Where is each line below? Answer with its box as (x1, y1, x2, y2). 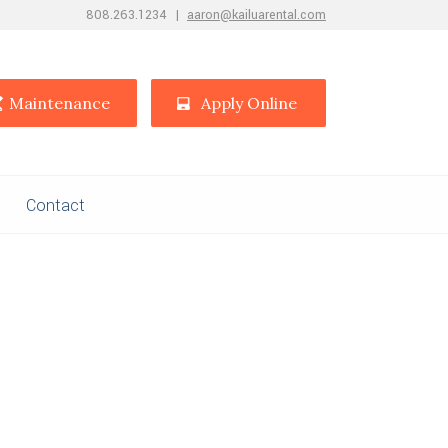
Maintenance (9, 93, 110, 113)
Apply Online (200, 93, 297, 113)
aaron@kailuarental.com (187, 6, 326, 24)
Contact (25, 193, 85, 217)
